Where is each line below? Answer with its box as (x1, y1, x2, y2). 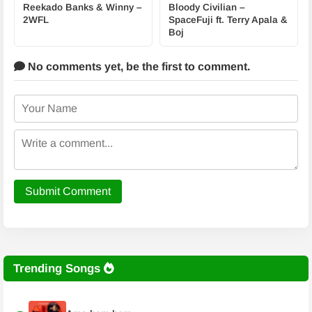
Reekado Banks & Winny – (23, 2, 142, 13)
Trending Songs (13, 262, 104, 275)
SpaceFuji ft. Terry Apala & (169, 15, 288, 25)
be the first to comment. (126, 61, 250, 72)
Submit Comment (25, 185, 111, 197)
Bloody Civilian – (169, 2, 245, 13)
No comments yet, (25, 61, 126, 72)
